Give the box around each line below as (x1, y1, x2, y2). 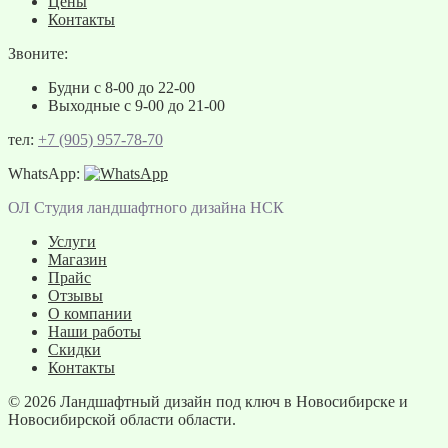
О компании (48, 304, 132, 322)
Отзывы (48, 286, 103, 304)
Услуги (48, 232, 96, 250)
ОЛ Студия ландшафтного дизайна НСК (8, 198, 284, 216)
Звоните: (8, 44, 68, 62)
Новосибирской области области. (8, 410, 236, 428)
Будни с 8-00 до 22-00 (48, 78, 195, 96)
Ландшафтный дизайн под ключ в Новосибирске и (60, 392, 408, 410)
